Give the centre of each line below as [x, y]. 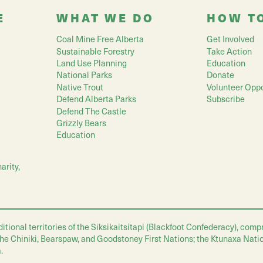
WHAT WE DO [105, 18]
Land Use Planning [92, 63]
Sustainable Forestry [95, 51]
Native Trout [80, 87]
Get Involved [230, 39]
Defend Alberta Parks [96, 99]
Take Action [229, 51]
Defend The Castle [91, 111]
